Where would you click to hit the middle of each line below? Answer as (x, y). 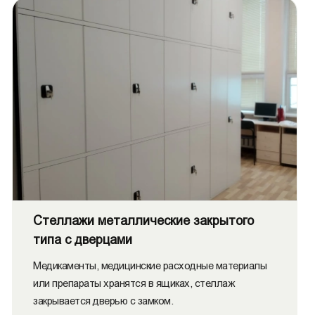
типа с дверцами (83, 240)
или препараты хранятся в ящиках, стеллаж (134, 283)
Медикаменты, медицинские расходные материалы (150, 265)
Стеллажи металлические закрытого (143, 221)
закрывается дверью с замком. (103, 301)
